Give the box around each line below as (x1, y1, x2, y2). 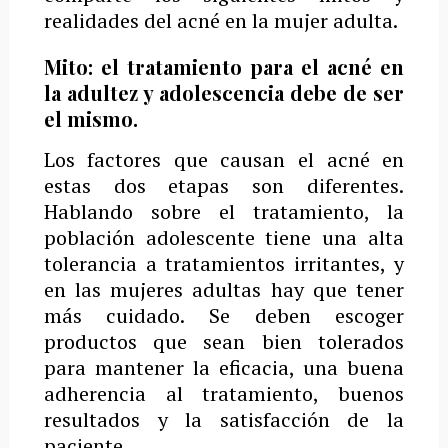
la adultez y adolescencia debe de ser (43, 79, 405, 107)
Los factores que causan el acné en (43, 146, 405, 174)
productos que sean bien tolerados (43, 328, 405, 356)
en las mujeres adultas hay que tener (43, 276, 405, 304)
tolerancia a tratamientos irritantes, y (43, 250, 405, 278)
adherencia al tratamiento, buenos (43, 380, 405, 408)
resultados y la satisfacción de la (43, 406, 405, 434)
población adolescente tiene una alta (43, 224, 405, 252)
